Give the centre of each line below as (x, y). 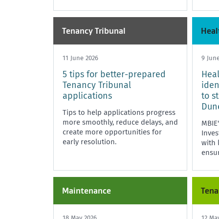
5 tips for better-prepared (114, 74)
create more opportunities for (112, 132)
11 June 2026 (80, 58)
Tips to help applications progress (119, 112)
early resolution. (89, 142)
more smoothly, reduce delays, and (120, 122)
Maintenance (87, 190)
